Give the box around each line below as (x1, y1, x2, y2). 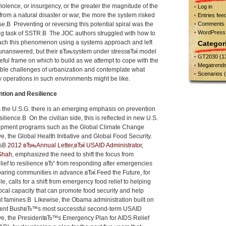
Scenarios (197, 71, 222, 77)
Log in (197, 4, 212, 10)
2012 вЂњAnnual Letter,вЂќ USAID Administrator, (7, 142, 143, 149)
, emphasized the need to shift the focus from (12, 151, 134, 158)
